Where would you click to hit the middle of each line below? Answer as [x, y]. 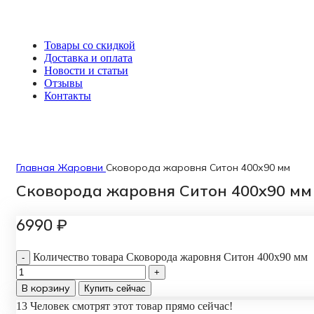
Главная [37, 168]
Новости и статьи [86, 70]
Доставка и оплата [88, 58]
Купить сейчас [115, 288]
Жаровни [82, 168]
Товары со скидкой [90, 45]
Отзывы [63, 83]
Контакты [68, 96]
